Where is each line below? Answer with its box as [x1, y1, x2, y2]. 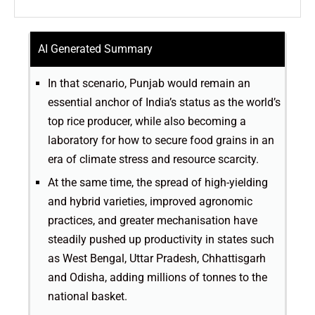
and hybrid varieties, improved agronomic [48, 194, 252, 208]
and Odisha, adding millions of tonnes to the [48, 270, 267, 284]
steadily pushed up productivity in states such [48, 232, 274, 246]
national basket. [48, 289, 127, 303]
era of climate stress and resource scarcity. [48, 152, 259, 166]
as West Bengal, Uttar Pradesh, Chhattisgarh [48, 251, 266, 265]
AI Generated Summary [38, 41, 153, 56]
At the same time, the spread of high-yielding [48, 175, 268, 189]
